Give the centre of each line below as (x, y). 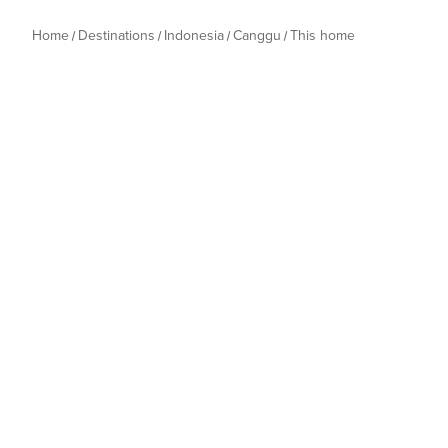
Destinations (116, 35)
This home (322, 35)
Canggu (257, 35)
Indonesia (194, 35)
